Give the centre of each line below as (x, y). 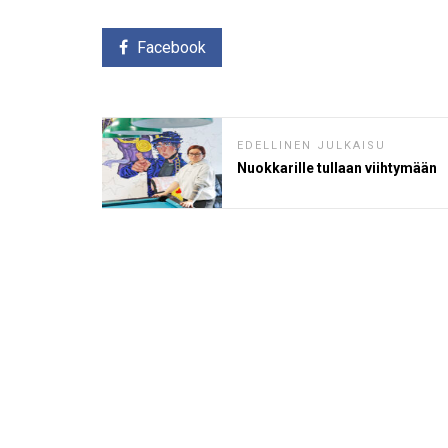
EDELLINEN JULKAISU (311, 146)
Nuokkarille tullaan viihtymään (337, 168)
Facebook (171, 48)
